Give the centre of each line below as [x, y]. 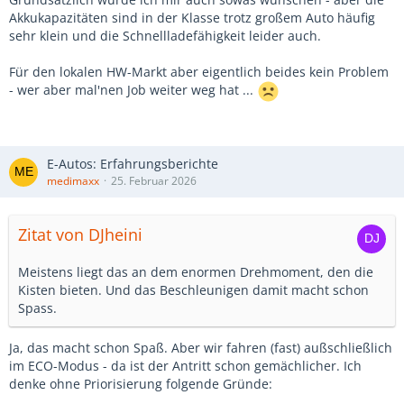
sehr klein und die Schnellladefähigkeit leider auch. [165, 36]
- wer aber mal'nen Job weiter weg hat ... [133, 90]
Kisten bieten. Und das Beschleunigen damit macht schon [193, 290]
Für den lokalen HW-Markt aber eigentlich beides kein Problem [199, 72]
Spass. [37, 308]
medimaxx [73, 181]
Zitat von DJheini [80, 234]
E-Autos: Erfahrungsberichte [133, 164]
